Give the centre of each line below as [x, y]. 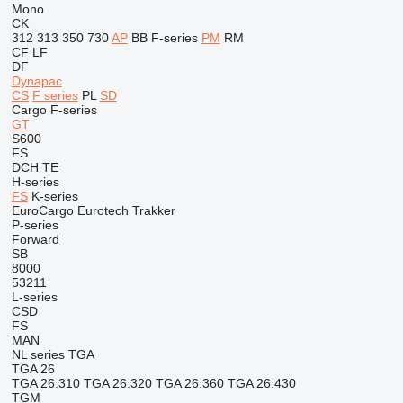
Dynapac [36, 81]
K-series [54, 196]
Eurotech [103, 210]
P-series [35, 225]
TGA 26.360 [189, 383]
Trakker [153, 210]
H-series [35, 182]
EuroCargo [42, 210]
